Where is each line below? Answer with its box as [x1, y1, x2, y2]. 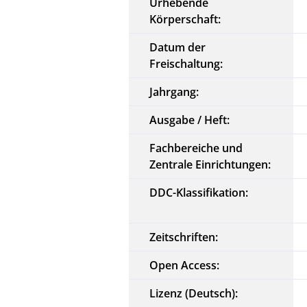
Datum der [149, 39, 206, 55]
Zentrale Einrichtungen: [149, 156, 271, 172]
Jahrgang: [149, 84, 199, 99]
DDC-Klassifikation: [149, 184, 249, 200]
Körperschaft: [149, 11, 221, 27]
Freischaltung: [149, 56, 223, 71]
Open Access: [149, 257, 220, 273]
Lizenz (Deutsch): [149, 285, 238, 301]
